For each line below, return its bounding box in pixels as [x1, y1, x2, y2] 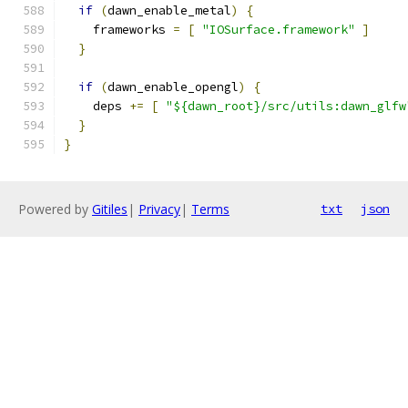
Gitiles [92, 200, 127, 218]
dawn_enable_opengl [107, 79, 239, 95]
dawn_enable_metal [107, 3, 231, 18]
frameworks [64, 22, 173, 37]
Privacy [138, 200, 180, 218]
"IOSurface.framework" [202, 22, 355, 37]
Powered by [18, 200, 92, 218]
